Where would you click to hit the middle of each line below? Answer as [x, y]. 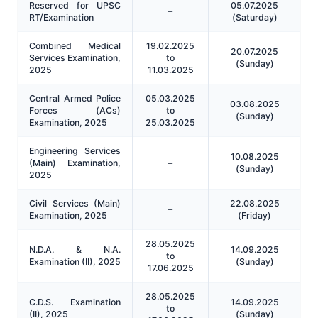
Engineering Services [75, 150]
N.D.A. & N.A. [75, 249]
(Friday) [254, 215]
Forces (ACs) [75, 110]
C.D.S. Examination [75, 302]
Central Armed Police [75, 98]
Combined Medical [75, 45]
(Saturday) [254, 17]
